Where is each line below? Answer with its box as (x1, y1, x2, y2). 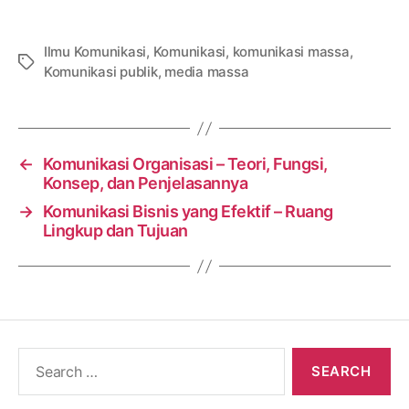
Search (10, 347, 63, 367)
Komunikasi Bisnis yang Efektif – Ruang (42, 202, 333, 222)
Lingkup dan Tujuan (42, 221, 188, 241)
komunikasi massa (232, 43, 350, 61)
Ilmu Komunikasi (44, 43, 147, 61)
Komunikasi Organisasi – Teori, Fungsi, (42, 154, 328, 174)
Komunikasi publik (44, 63, 158, 81)
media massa (164, 63, 249, 81)
